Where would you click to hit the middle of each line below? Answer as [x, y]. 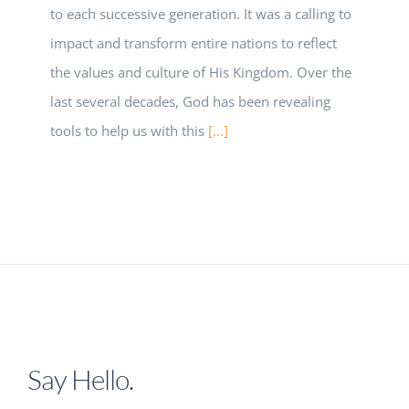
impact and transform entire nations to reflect [194, 43]
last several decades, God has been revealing [190, 102]
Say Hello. [80, 379]
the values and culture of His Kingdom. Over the [201, 73]
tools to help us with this [129, 131]
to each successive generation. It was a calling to [201, 14]
